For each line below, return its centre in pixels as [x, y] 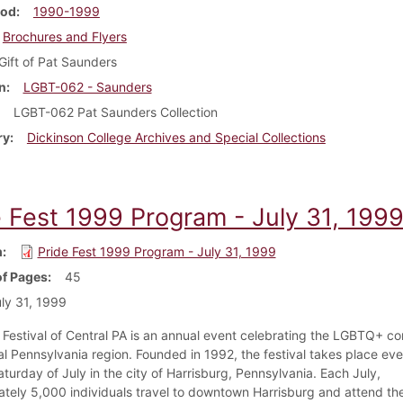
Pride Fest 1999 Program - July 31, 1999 [157, 251]
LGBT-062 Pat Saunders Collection [115, 112]
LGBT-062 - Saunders [87, 86]
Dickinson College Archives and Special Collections [176, 137]
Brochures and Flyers [64, 36]
